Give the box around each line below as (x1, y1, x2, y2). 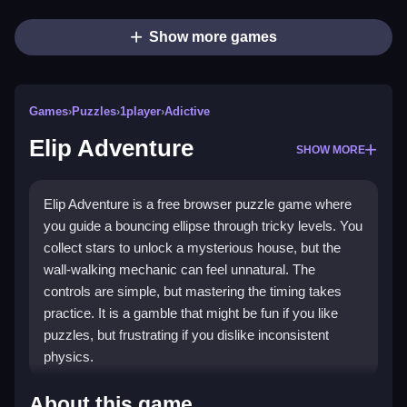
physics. (44, 349, 94, 365)
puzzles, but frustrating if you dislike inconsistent (44, 327, 329, 343)
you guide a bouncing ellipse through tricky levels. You (44, 218, 362, 234)
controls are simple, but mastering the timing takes (44, 283, 342, 300)
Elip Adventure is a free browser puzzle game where (44, 196, 352, 213)
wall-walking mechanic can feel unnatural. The (44, 262, 315, 278)
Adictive (164, 104, 210, 119)
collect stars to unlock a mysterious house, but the (44, 240, 341, 256)
